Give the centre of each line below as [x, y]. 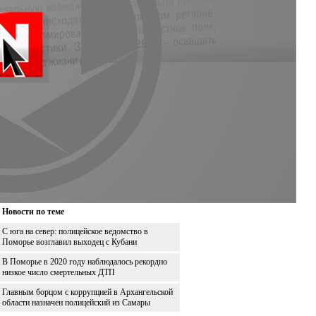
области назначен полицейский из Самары [76, 302]
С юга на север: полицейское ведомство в [75, 231]
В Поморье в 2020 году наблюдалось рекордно [85, 261]
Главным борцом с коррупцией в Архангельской [87, 292]
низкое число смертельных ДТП [59, 272]
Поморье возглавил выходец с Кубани [69, 242]
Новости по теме [33, 211]
